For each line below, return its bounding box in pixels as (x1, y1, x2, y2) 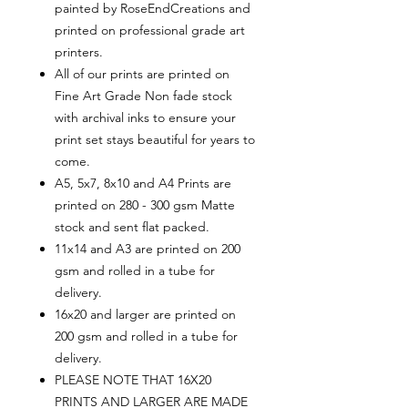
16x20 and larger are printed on (55, 306, 236, 323)
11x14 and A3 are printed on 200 (55, 240, 240, 258)
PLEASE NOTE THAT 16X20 (55, 372, 211, 389)
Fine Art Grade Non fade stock (55, 87, 232, 105)
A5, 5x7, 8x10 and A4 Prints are (55, 175, 231, 192)
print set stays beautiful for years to (55, 131, 255, 148)
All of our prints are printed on (55, 66, 229, 83)
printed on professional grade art (55, 22, 245, 39)
